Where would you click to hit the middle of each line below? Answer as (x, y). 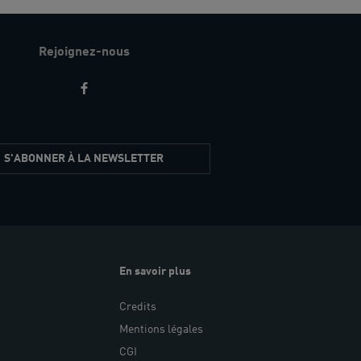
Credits (138, 307)
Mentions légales (162, 329)
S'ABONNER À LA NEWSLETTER (84, 158)
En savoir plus (156, 271)
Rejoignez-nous (84, 52)
